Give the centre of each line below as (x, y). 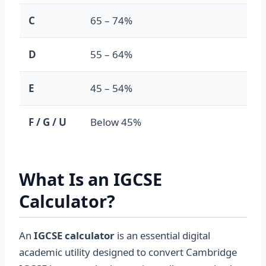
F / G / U (47, 122)
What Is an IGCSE (91, 179)
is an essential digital (162, 235)
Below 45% (116, 122)
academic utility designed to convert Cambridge (128, 252)
